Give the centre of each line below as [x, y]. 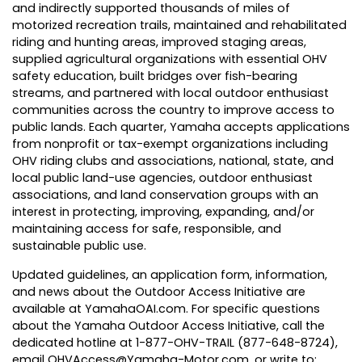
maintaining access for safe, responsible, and [147, 229]
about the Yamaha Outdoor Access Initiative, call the [168, 326]
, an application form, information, [227, 275]
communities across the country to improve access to [173, 110]
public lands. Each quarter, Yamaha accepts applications [181, 127]
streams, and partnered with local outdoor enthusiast [170, 93]
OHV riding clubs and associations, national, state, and [173, 161]
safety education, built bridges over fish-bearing [155, 76]
